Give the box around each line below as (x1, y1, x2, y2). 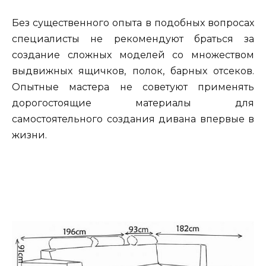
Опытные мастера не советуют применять (12, 81, 254, 93)
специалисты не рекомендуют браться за (12, 33, 254, 45)
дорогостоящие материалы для (12, 97, 254, 109)
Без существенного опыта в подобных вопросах (12, 17, 254, 29)
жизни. (12, 129, 47, 141)
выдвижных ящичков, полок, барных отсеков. (12, 65, 254, 77)
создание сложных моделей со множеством (12, 49, 254, 61)
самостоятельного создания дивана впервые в (12, 113, 254, 125)
